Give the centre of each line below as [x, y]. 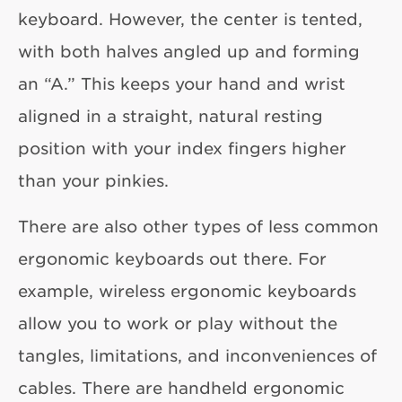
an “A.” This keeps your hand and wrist [182, 84]
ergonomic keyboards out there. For [172, 259]
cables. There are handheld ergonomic [181, 388]
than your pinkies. [93, 181]
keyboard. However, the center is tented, [190, 19]
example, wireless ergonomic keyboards [187, 291]
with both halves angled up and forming [189, 52]
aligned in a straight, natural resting [170, 116]
